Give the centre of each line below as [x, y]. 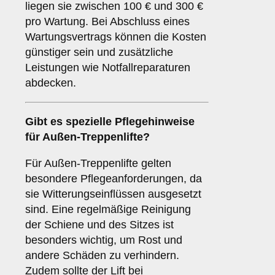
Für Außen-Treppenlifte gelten [98, 164]
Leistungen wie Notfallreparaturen [108, 68]
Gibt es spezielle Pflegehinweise [110, 122]
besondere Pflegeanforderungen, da [114, 179]
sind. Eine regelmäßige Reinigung [108, 210]
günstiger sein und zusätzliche [99, 52]
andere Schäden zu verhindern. [102, 256]
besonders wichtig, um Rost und [104, 240]
